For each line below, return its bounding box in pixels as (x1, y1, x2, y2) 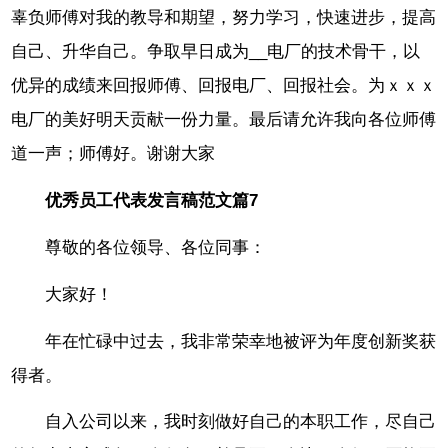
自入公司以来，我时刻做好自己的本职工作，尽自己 (45, 412, 437, 432)
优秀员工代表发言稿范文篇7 (45, 191, 259, 211)
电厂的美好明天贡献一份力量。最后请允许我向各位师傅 (11, 110, 437, 130)
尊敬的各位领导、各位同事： (45, 238, 267, 258)
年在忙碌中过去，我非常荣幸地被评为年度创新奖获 (45, 331, 437, 351)
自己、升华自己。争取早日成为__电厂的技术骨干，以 (11, 42, 421, 62)
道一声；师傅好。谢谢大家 (11, 144, 216, 164)
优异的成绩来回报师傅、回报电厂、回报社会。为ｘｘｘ (11, 76, 437, 96)
